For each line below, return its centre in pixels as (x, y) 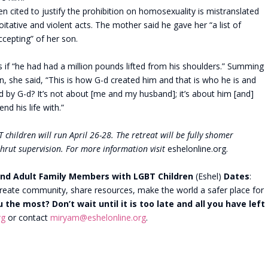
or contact (28, 217)
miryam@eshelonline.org (98, 217)
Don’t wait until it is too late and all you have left (159, 204)
